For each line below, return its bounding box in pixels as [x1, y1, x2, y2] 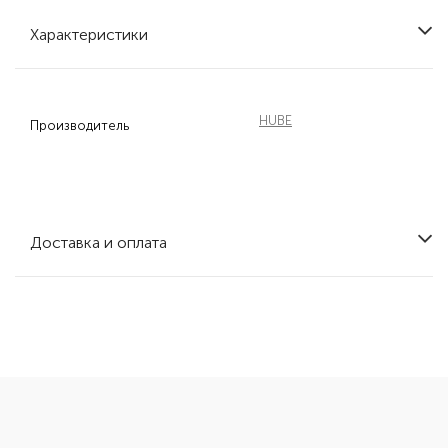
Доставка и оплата [30, 233, 167, 252]
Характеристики [30, 25, 148, 44]
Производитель [30, 118, 129, 133]
